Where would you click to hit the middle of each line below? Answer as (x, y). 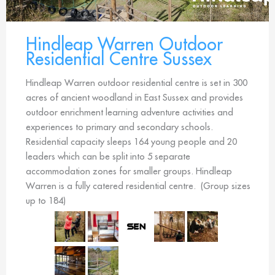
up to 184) (46, 201)
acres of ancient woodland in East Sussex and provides (134, 98)
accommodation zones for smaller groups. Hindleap (129, 171)
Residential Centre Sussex (119, 59)
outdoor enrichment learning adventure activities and (130, 112)
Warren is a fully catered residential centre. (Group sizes (138, 186)
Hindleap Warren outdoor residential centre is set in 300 (137, 83)
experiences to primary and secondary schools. (119, 127)
